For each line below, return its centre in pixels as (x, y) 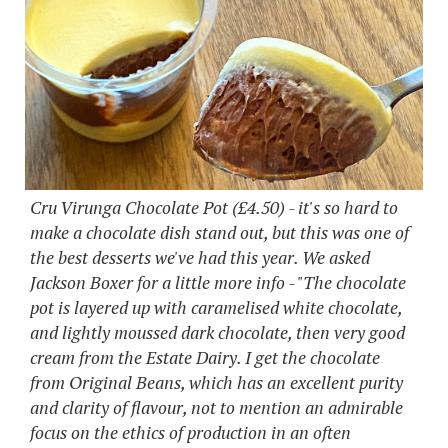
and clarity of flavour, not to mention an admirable (216, 408)
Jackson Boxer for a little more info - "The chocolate (218, 283)
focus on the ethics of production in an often (190, 433)
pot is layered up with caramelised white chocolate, (216, 308)
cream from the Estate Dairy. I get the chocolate (205, 358)
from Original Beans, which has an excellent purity (216, 383)
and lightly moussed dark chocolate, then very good (217, 333)
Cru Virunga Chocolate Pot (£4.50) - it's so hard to (214, 208)
